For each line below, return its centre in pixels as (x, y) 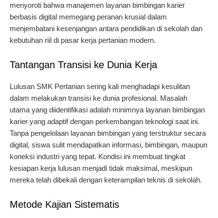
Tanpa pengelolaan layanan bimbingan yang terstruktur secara (108, 133)
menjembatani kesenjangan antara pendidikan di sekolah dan (106, 29)
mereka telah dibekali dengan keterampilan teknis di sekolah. (106, 180)
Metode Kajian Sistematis (64, 205)
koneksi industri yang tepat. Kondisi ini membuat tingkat (98, 157)
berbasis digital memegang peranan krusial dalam (88, 17)
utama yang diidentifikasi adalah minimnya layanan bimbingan (107, 110)
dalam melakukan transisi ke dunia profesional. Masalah (99, 98)
